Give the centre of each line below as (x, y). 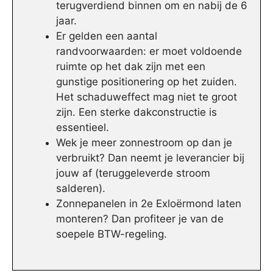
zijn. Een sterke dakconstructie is (136, 112)
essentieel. (83, 128)
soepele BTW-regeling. (112, 234)
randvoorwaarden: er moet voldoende (149, 51)
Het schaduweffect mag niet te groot (147, 97)
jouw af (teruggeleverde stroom (133, 173)
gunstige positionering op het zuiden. (147, 82)
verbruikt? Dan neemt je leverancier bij (150, 158)
